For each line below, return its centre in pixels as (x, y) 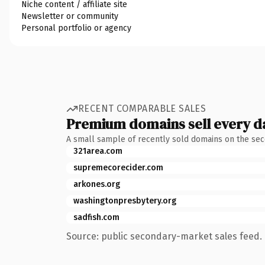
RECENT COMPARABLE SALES (142, 109)
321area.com (98, 151)
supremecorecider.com (118, 167)
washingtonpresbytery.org (125, 201)
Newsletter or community (70, 16)
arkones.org (97, 184)
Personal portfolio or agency (76, 28)
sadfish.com (96, 217)
